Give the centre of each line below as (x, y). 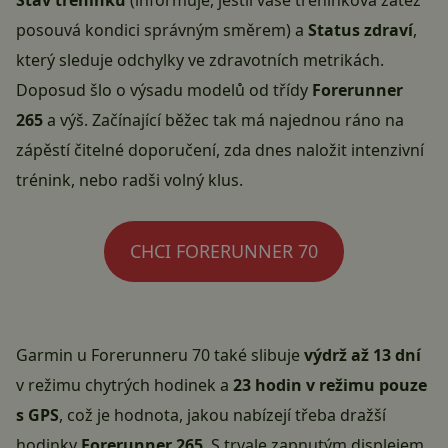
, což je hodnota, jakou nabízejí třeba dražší (222, 415)
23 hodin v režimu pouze (330, 385)
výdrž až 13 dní (362, 355)
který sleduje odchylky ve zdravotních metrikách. (200, 60)
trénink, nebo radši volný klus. (129, 180)
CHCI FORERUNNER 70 (224, 251)
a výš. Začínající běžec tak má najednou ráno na (223, 120)
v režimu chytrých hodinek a (124, 385)
